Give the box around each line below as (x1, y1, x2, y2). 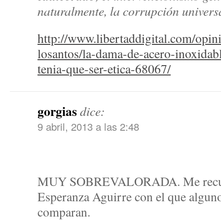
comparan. (37, 203, 90, 220)
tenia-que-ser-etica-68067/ (37, 60, 171, 77)
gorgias (37, 102, 77, 120)
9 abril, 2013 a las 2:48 (37, 119, 139, 134)
